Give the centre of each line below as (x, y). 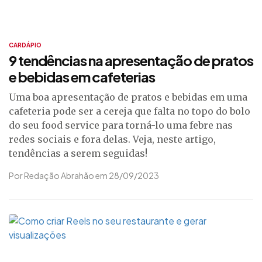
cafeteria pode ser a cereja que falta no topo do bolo (130, 111)
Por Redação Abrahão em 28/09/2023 (84, 175)
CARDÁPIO (25, 45)
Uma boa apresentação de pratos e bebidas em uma (128, 97)
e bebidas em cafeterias (82, 77)
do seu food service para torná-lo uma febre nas (121, 125)
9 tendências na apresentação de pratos (131, 60)
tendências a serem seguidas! (78, 153)
